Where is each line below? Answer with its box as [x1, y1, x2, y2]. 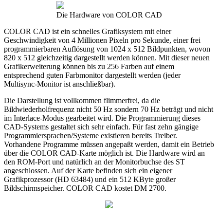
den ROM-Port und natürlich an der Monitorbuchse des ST [4, 157, 185, 166]
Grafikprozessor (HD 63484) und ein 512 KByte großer [4, 175, 176, 183]
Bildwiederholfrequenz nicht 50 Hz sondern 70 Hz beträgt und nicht [4, 105, 213, 113]
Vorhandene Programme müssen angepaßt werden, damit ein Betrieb [4, 140, 214, 148]
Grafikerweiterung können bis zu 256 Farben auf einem [4, 62, 174, 71]
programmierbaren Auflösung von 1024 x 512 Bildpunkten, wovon [4, 44, 210, 53]
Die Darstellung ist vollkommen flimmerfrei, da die [4, 96, 160, 105]
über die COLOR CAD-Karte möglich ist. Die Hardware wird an [4, 148, 205, 157]
